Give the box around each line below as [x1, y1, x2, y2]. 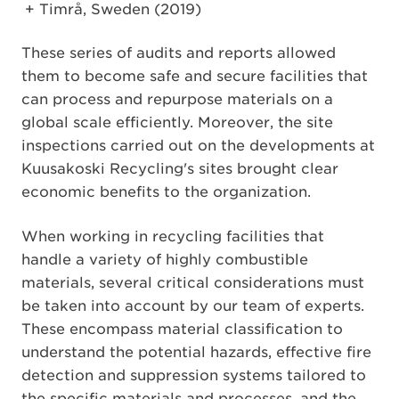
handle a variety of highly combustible [21, 250, 308, 268]
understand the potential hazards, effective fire [21, 343, 371, 361]
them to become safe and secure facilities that [21, 67, 368, 85]
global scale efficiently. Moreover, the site [21, 113, 333, 131]
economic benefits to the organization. [21, 183, 311, 200]
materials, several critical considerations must [21, 273, 364, 291]
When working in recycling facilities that [21, 227, 324, 245]
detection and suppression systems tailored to [21, 366, 366, 384]
